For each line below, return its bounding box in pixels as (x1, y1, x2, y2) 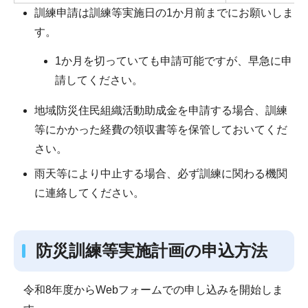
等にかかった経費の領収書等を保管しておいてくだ (34, 123, 287, 135)
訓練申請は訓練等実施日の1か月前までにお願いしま (34, 7, 294, 19)
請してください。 (55, 74, 143, 86)
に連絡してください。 (34, 186, 144, 199)
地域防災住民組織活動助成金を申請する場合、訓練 (34, 104, 287, 116)
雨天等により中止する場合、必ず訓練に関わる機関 (34, 167, 287, 179)
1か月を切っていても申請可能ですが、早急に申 (55, 54, 292, 67)
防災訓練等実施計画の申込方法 (36, 241, 267, 261)
